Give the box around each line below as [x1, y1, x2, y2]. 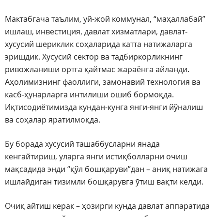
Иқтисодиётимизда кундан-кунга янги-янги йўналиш [5, 102, 203, 113]
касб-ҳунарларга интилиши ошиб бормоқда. [5, 89, 174, 100]
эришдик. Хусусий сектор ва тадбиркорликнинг [5, 51, 183, 62]
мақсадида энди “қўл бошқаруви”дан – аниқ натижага [5, 164, 208, 175]
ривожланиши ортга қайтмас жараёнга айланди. [5, 64, 189, 75]
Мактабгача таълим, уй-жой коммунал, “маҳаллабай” [5, 14, 205, 25]
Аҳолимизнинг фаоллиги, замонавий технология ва [5, 77, 201, 88]
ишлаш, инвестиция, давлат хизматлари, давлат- [5, 26, 187, 37]
